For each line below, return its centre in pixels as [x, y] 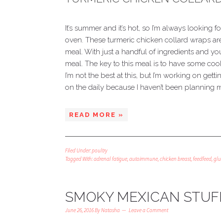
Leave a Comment [148, 210]
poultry [100, 150]
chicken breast [175, 159]
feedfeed [202, 159]
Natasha [110, 210]
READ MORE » [96, 115]
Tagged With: [79, 159]
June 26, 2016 [79, 210]
